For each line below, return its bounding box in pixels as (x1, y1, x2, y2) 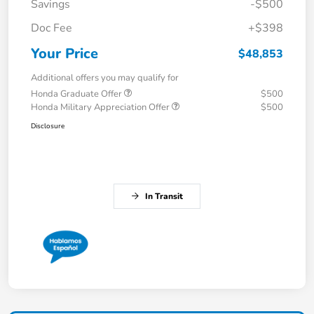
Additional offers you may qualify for (31, 71, 179, 84)
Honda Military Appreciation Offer (31, 100, 172, 114)
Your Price (31, 43, 98, 63)
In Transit (145, 190, 183, 202)
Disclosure (31, 121, 64, 131)
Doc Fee (31, 20, 72, 36)
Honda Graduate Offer (31, 87, 124, 100)
